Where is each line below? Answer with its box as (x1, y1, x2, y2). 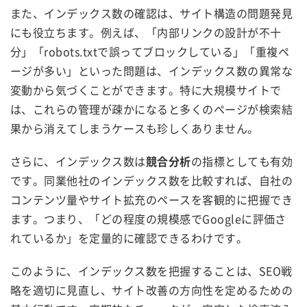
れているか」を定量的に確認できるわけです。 (10, 229, 248, 246)
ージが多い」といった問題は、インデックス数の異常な (10, 62, 293, 79)
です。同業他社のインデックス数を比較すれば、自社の (10, 171, 293, 188)
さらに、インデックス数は (10, 152, 146, 169)
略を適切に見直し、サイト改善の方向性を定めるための (10, 281, 293, 298)
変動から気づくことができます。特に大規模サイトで (10, 81, 282, 98)
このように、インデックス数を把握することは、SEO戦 (10, 262, 293, 279)
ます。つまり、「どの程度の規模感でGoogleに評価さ (10, 210, 286, 227)
